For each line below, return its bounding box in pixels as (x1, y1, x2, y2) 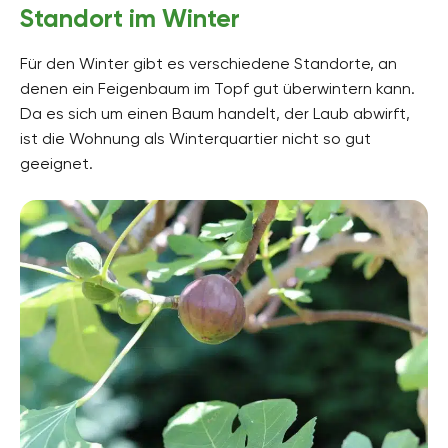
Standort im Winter (20, 2, 240, 34)
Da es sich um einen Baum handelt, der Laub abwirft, (20, 103, 410, 123)
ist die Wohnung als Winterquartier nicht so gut (20, 128, 371, 148)
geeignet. (20, 153, 93, 173)
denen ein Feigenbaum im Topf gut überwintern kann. (20, 78, 415, 98)
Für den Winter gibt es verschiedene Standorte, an (20, 53, 397, 73)
